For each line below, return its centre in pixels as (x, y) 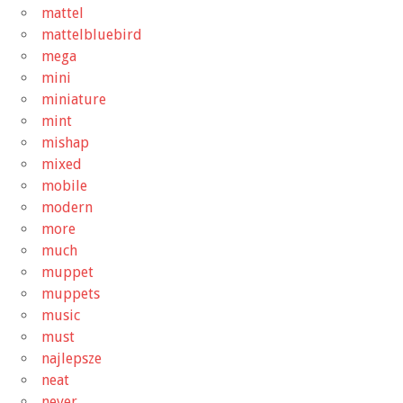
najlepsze (72, 358)
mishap (65, 142)
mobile (64, 185)
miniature (74, 99)
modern (67, 207)
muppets (71, 293)
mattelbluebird (92, 34)
